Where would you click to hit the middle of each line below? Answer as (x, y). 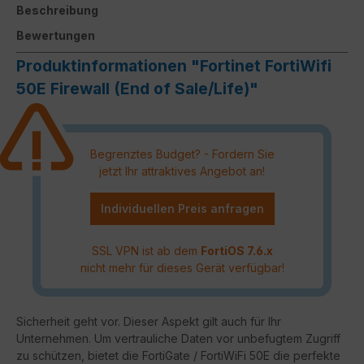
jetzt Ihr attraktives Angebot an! (182, 171)
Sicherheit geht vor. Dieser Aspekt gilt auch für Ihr (149, 322)
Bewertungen (56, 35)
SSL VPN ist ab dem (146, 250)
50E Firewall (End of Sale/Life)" (137, 88)
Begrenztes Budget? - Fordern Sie (182, 154)
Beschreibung (57, 10)
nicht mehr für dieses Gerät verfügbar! (182, 267)
